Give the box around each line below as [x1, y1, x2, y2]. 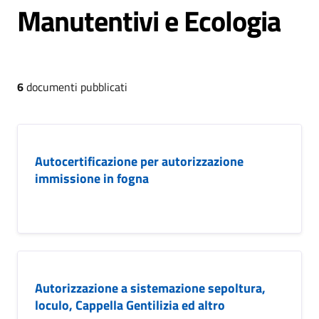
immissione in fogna [35, 169, 149, 188]
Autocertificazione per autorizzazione [35, 152, 244, 171]
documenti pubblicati [23, 78, 127, 95]
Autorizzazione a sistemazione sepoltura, [35, 278, 266, 298]
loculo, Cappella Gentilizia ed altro [35, 296, 225, 315]
